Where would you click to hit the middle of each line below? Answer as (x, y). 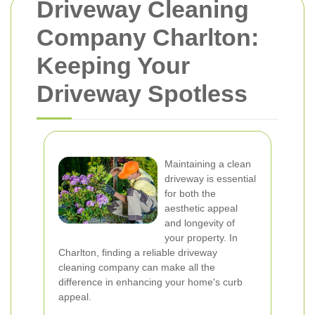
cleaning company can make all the (137, 267)
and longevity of (200, 223)
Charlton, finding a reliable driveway (138, 252)
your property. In (201, 238)
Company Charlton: (148, 37)
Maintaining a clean (208, 164)
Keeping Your (113, 65)
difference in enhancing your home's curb (150, 282)
